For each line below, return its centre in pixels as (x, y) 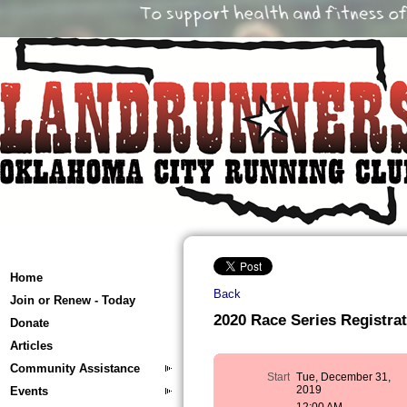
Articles (31, 346)
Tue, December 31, (344, 377)
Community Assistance (75, 368)
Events (29, 391)
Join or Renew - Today (73, 300)
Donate (30, 323)
